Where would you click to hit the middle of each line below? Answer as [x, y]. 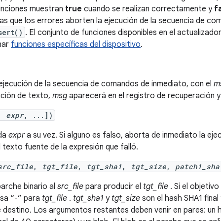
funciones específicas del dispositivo [76, 44]
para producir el [113, 186]
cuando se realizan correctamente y [148, 9]
